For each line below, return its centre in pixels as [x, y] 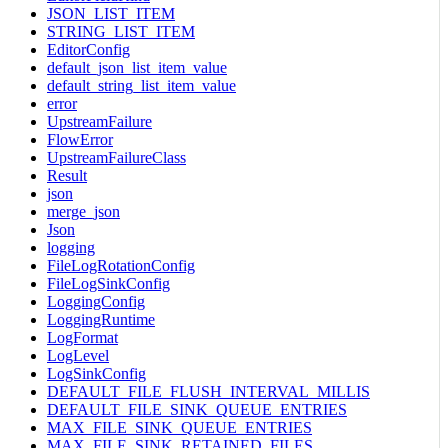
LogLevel [78, 355]
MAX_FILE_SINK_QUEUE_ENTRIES [179, 427]
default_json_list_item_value [137, 67]
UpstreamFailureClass [116, 157]
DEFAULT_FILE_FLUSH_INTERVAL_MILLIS [208, 391]
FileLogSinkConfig [108, 283]
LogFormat [82, 337]
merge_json [83, 211]
